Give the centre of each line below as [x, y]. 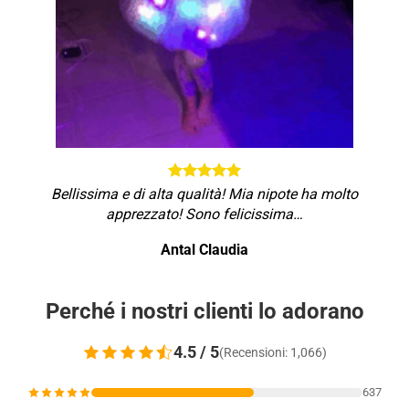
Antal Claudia [204, 249]
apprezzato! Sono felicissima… [204, 214]
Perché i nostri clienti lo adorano [204, 311]
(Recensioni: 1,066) [273, 352]
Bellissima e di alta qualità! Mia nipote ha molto [204, 194]
